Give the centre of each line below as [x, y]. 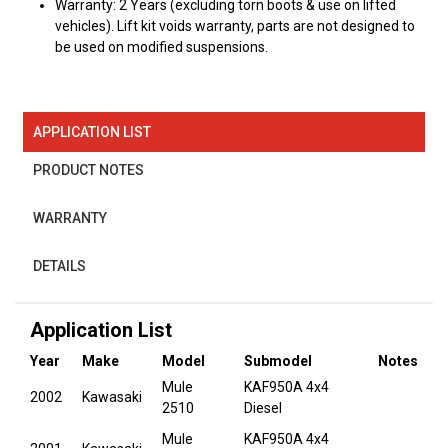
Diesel [263, 408]
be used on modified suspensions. [161, 47]
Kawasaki [112, 397]
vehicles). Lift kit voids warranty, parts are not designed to [235, 26]
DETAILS [60, 265]
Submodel [278, 361]
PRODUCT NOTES [89, 169]
